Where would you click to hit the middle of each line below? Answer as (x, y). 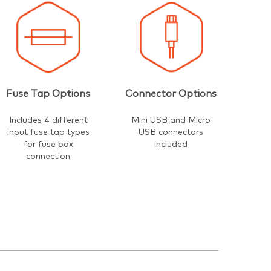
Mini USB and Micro (171, 120)
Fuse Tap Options (48, 93)
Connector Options (171, 93)
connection (48, 156)
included (171, 144)
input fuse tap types (48, 132)
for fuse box (48, 144)
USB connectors (171, 132)
